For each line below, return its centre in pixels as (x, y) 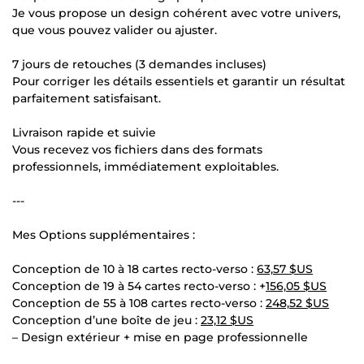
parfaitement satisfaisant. (87, 98)
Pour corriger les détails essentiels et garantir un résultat (179, 81)
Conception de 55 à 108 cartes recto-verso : (139, 303)
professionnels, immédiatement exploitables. (145, 166)
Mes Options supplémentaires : (104, 234)
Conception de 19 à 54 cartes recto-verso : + (139, 286)
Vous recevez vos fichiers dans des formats (137, 149)
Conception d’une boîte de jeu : (106, 320)
